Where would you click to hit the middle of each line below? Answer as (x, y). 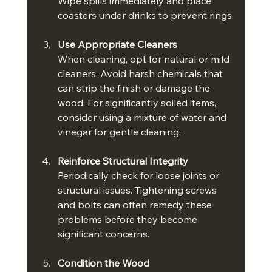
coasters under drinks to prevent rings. (145, 15)
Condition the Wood (103, 263)
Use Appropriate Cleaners (117, 45)
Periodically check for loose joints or (139, 176)
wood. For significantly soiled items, (138, 103)
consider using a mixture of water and (143, 117)
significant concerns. (103, 234)
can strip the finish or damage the (135, 88)
